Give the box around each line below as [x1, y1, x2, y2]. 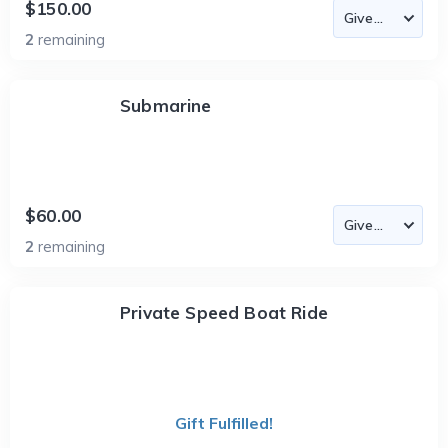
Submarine [120, 95, 212, 116]
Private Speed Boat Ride [120, 302, 328, 323]
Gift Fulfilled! [175, 413, 273, 433]
